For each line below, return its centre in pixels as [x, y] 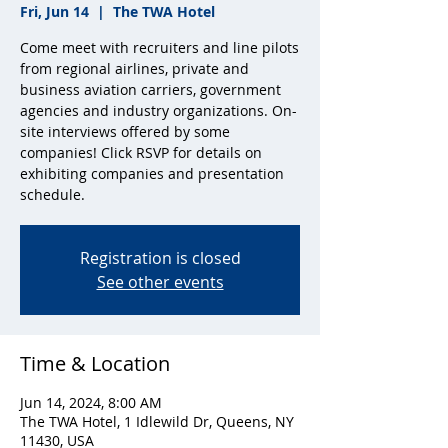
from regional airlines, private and [134, 68]
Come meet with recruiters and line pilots [159, 47]
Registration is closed [160, 258]
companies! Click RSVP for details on [141, 152]
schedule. [52, 194]
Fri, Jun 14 [54, 11]
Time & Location [95, 363]
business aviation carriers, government [150, 89]
